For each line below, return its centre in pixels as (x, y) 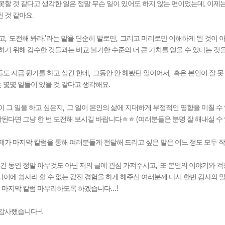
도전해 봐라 (26, 38)
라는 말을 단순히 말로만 (81, 38)
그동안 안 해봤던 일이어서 (131, 73)
